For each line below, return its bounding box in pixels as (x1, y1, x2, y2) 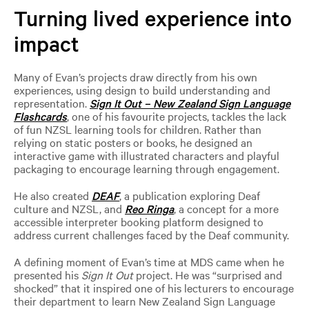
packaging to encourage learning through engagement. (13, 160, 279, 176)
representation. (13, 94, 90, 110)
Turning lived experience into (13, 3, 292, 32)
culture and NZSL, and (13, 200, 125, 216)
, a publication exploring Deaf (119, 187, 260, 203)
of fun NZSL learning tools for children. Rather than (13, 121, 261, 137)
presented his (13, 266, 81, 282)
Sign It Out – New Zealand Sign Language (89, 94, 290, 110)
